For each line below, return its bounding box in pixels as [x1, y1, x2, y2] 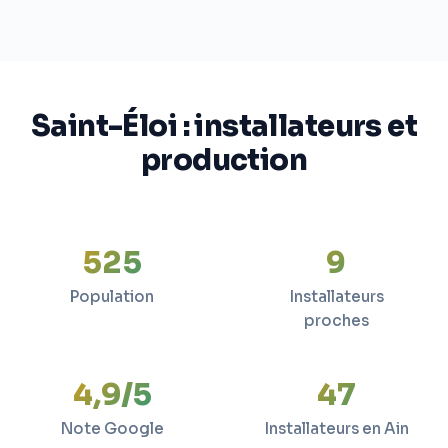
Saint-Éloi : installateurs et [30, 108, 418, 144]
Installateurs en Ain [263, 419, 409, 438]
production [140, 142, 308, 178]
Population [70, 287, 154, 306]
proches [303, 311, 369, 330]
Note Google [60, 419, 164, 438]
